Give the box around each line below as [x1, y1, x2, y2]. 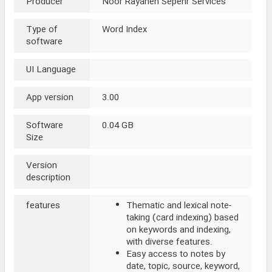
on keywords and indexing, [126, 223, 231, 238]
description [26, 171, 70, 186]
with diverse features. [126, 235, 212, 250]
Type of [26, 22, 58, 38]
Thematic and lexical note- [126, 199, 231, 214]
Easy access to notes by [126, 247, 225, 262]
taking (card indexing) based [126, 211, 239, 226]
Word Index [102, 22, 147, 38]
